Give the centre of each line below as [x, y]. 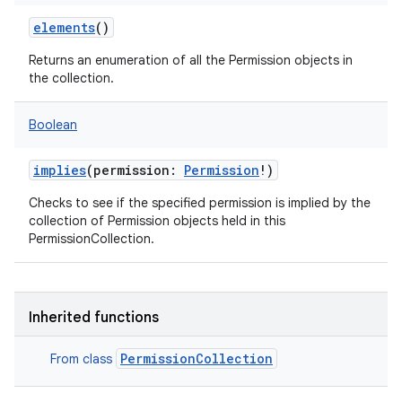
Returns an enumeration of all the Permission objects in [191, 60]
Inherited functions [94, 318]
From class [83, 359]
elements [64, 27]
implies [60, 170]
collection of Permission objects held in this [157, 221]
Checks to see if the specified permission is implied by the [200, 203]
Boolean [53, 125]
